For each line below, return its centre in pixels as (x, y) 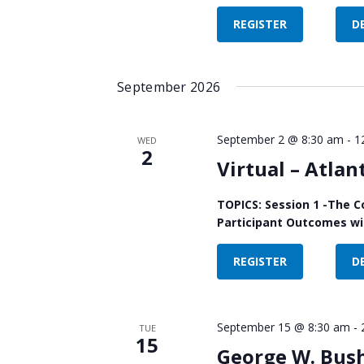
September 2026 (169, 87)
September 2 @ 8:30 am (280, 139)
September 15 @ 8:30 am (283, 327)
